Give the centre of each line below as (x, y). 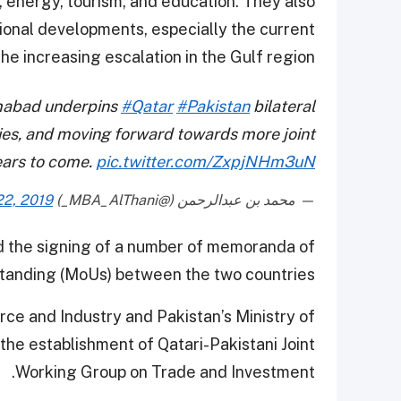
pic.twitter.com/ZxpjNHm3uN (205, 161)
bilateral (282, 106)
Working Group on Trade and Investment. (165, 371)
